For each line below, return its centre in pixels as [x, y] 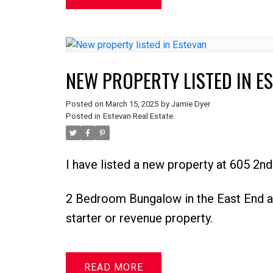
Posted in [83, 116]
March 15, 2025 [132, 104]
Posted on [85, 104]
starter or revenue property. [139, 218]
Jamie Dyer [190, 104]
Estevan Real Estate [138, 116]
